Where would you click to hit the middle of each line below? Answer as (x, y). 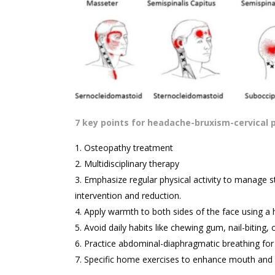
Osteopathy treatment (129, 148)
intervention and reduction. (128, 196)
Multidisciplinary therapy (132, 164)
